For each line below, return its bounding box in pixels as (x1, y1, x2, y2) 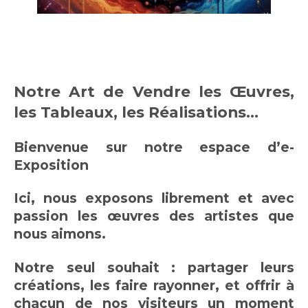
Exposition (14, 156, 89, 173)
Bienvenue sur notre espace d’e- (14, 138, 294, 155)
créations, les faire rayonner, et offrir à (14, 276, 294, 294)
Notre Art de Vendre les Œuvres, (14, 82, 294, 101)
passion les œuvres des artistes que (14, 208, 294, 225)
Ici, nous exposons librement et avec (14, 190, 294, 207)
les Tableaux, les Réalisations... (14, 103, 258, 122)
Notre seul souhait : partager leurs (14, 258, 294, 276)
